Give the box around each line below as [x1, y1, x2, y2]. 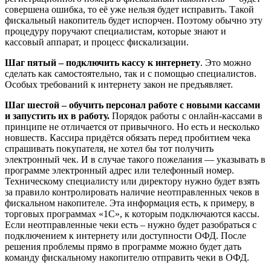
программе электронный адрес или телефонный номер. [5, 165, 234, 175]
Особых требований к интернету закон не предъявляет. [5, 79, 233, 90]
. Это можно [200, 57, 251, 68]
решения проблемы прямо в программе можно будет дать [5, 241, 241, 252]
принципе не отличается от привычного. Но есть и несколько [5, 121, 260, 132]
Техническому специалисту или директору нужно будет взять [5, 175, 260, 186]
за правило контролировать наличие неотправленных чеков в [5, 186, 260, 197]
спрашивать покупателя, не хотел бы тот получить [5, 143, 214, 154]
